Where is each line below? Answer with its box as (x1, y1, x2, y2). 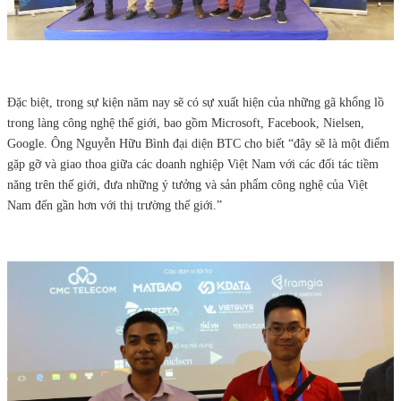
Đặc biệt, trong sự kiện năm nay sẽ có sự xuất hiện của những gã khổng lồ (7, 96, 384, 110)
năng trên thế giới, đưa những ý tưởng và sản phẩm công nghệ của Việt (7, 178, 368, 192)
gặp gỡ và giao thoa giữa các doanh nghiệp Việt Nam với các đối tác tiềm (7, 158, 379, 172)
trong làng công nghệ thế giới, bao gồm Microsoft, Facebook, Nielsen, (7, 116, 364, 131)
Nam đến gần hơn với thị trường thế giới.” (7, 199, 222, 213)
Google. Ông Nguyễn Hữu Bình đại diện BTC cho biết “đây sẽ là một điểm (7, 137, 389, 151)
